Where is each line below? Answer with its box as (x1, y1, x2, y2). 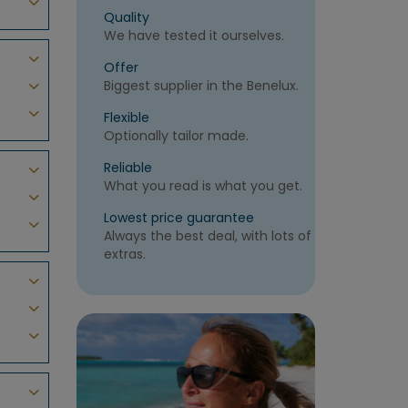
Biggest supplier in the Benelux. (103, 76, 299, 96)
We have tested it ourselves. (103, 26, 284, 46)
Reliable (103, 158, 152, 178)
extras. (103, 245, 146, 264)
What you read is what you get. (103, 177, 302, 196)
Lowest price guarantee (103, 209, 254, 228)
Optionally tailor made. (103, 127, 249, 146)
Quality (103, 8, 149, 27)
